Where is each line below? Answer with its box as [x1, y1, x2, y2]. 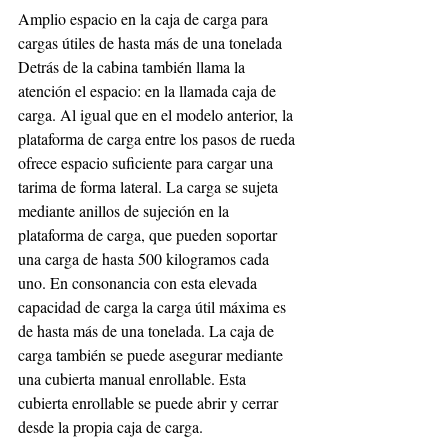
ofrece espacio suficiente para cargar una [18, 151, 277, 173]
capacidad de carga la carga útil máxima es [18, 295, 290, 317]
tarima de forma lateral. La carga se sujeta [18, 175, 282, 197]
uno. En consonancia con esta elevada [18, 271, 261, 293]
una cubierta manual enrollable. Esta [18, 367, 250, 389]
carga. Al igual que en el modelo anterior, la [18, 103, 297, 125]
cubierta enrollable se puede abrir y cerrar [18, 391, 282, 413]
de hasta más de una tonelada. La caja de [18, 319, 278, 341]
